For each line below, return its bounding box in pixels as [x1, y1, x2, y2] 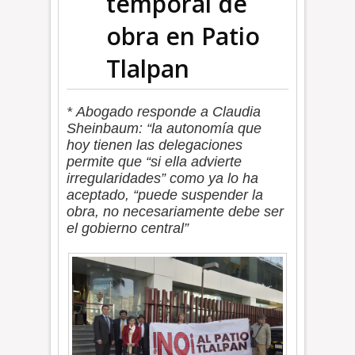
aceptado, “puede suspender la [67, 187, 264, 203]
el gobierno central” [67, 220, 189, 236]
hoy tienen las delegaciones [67, 137, 243, 153]
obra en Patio [106, 20, 261, 52]
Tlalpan [106, 52, 190, 85]
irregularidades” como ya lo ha [67, 170, 259, 186]
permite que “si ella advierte [67, 154, 242, 170]
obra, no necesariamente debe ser [67, 204, 284, 219]
